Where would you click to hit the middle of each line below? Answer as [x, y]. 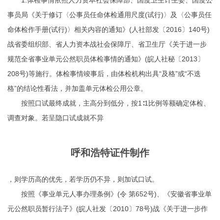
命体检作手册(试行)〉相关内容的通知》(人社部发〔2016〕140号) [109, 29]
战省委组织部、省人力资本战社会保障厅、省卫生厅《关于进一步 [107, 44]
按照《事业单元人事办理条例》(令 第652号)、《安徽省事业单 [110, 194]
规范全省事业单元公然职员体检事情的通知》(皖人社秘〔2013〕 [106, 59]
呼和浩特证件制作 [110, 153]
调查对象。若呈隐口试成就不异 [55, 118]
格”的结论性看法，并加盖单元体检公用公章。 [77, 88]
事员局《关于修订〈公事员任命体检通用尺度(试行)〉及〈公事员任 [110, 15]
